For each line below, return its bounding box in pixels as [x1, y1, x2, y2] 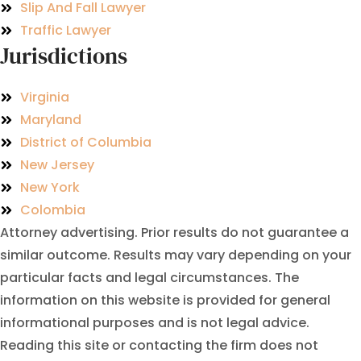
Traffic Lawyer [20, 21, 111, 40]
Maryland [20, 110, 81, 130]
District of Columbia [20, 133, 151, 152]
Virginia [20, 88, 69, 107]
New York [20, 178, 80, 197]
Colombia [20, 201, 85, 220]
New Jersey [20, 156, 94, 175]
